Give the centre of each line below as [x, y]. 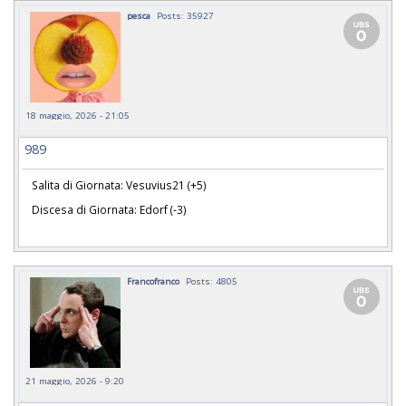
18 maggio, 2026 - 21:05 [77, 116]
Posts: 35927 [185, 16]
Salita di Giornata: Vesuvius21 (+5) [119, 185]
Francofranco [153, 281]
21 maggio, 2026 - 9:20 [75, 381]
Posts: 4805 [212, 281]
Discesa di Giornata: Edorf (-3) [109, 210]
